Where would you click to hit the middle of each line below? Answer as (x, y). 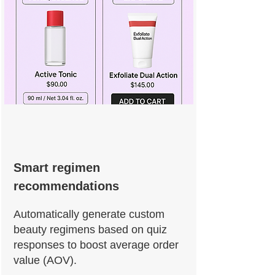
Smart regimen (57, 168)
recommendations (66, 186)
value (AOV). (45, 260)
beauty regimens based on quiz (90, 230)
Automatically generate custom (89, 214)
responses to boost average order (96, 245)
